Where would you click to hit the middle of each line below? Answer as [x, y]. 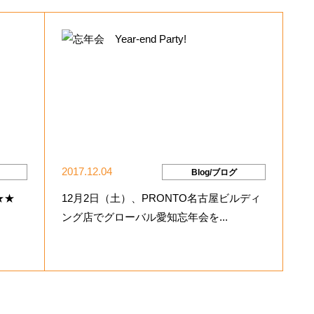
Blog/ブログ [214, 172]
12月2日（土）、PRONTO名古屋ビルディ [161, 198]
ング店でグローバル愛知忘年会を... [145, 217]
